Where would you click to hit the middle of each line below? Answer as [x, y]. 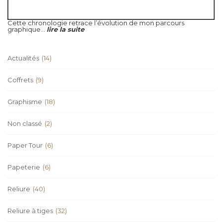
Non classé [25, 123]
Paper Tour [25, 145]
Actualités [23, 58]
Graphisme [25, 101]
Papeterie [24, 167]
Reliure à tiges [30, 210]
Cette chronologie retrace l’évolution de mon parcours [96, 23]
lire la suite [65, 29]
